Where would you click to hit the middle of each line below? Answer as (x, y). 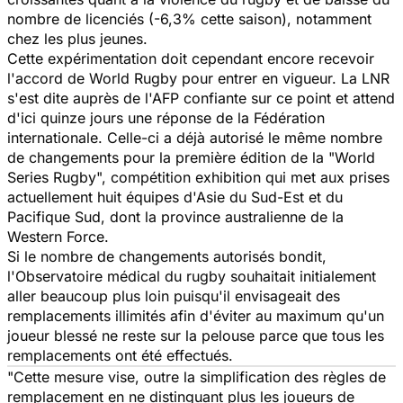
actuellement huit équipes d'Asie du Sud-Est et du (175, 197)
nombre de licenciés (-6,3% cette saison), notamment (189, 18)
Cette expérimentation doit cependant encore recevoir (191, 58)
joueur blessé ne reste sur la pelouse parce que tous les (196, 335)
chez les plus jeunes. (77, 38)
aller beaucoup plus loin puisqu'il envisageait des (174, 296)
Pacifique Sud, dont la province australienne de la (175, 216)
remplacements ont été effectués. (120, 355)
